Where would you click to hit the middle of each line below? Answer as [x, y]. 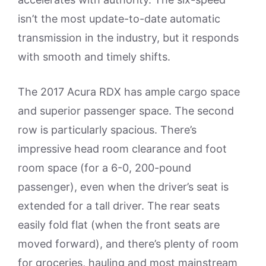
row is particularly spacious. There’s [107, 130]
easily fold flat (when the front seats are [119, 225]
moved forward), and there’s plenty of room [128, 244]
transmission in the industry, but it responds [128, 38]
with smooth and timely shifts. [94, 57]
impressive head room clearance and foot [122, 149]
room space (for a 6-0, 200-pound [104, 168]
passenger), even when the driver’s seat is [123, 187]
